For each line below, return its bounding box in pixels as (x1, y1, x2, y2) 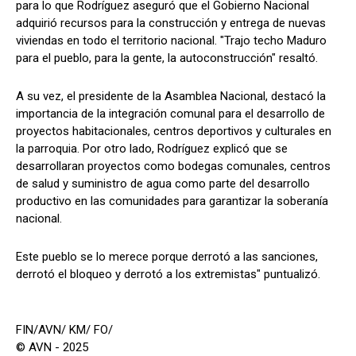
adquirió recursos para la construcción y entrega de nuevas (16, 15, 326, 30)
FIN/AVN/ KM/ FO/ (16, 322, 113, 337)
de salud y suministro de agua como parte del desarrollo (16, 176, 310, 191)
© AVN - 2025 (16, 339, 88, 354)
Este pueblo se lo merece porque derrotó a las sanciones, (16, 249, 318, 264)
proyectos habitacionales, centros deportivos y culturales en (16, 123, 331, 138)
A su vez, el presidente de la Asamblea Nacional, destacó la (16, 88, 326, 103)
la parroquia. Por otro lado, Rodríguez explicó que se (16, 141, 288, 156)
